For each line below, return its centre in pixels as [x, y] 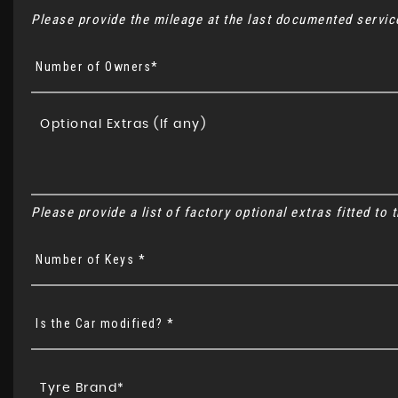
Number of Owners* [97, 67]
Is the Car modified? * [105, 323]
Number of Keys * [91, 259]
